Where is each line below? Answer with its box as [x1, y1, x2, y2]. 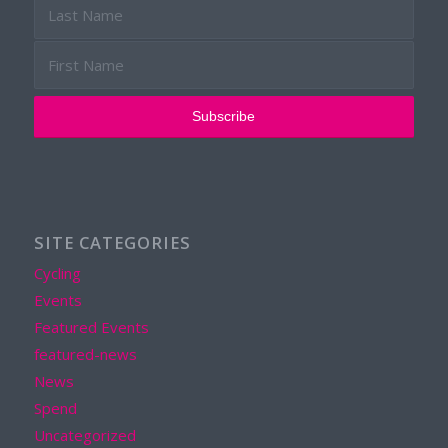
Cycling [33, 262, 81, 283]
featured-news [33, 343, 137, 364]
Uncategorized [33, 424, 136, 445]
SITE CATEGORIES [33, 230, 191, 254]
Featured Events [33, 316, 149, 337]
